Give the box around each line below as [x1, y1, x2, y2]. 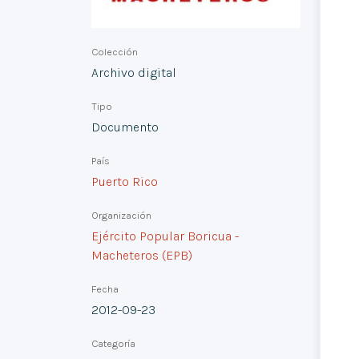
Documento [91, 119, 159, 135]
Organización [91, 209, 151, 222]
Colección [91, 46, 138, 58]
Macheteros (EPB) [91, 248, 192, 264]
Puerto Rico [91, 174, 158, 190]
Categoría [91, 337, 135, 350]
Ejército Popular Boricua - [91, 228, 239, 244]
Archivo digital [91, 65, 176, 81]
